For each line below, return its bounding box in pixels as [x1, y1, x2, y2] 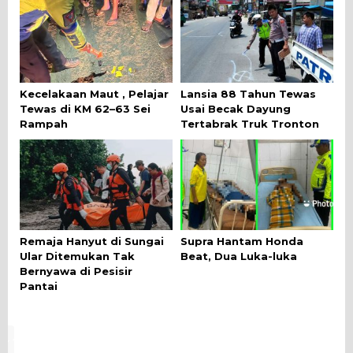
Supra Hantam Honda [180, 234, 303, 247]
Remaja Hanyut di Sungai [20, 234, 164, 247]
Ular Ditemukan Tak [20, 249, 135, 262]
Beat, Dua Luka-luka [180, 249, 297, 262]
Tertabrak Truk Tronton [180, 117, 319, 130]
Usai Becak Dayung [180, 102, 291, 115]
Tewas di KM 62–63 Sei [20, 102, 150, 115]
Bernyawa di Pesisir [20, 264, 132, 277]
